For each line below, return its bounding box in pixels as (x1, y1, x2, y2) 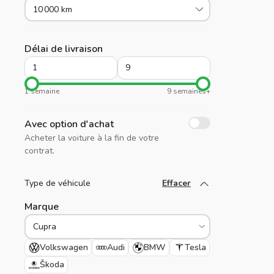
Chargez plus (145, 177, 199, 191)
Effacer (162, 177, 191, 190)
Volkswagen (40, 242, 88, 254)
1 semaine (24, 86, 59, 97)
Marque (24, 200, 59, 214)
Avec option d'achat (24, 117, 114, 131)
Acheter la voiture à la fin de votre (24, 132, 159, 144)
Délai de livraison (24, 42, 103, 56)
